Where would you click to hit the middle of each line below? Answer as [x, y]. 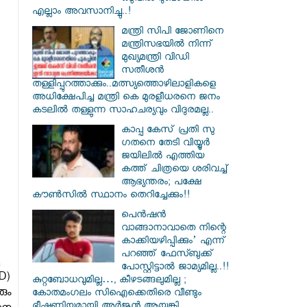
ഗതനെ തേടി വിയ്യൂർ [165, 144]
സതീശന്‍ [143, 72]
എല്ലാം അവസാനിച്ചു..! [82, 13]
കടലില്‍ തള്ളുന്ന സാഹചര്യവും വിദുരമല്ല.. [123, 111]
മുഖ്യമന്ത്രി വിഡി [155, 59]
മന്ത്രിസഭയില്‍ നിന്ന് [167, 46]
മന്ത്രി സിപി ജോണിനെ [172, 33]
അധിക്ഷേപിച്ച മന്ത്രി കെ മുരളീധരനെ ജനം [126, 98]
